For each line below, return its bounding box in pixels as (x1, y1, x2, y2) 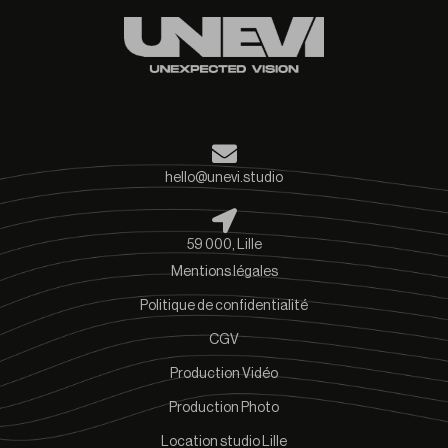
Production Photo (169, 400, 279, 415)
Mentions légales (170, 264, 278, 279)
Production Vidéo (170, 366, 278, 381)
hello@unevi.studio (165, 170, 283, 185)
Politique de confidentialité (140, 298, 308, 313)
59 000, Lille (186, 237, 262, 252)
